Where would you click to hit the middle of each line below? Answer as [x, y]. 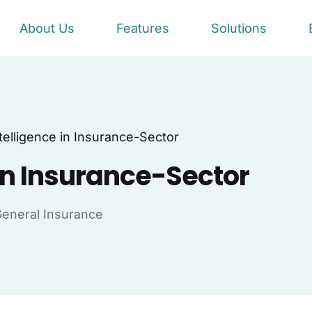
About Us [47, 29]
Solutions [239, 29]
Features [142, 29]
